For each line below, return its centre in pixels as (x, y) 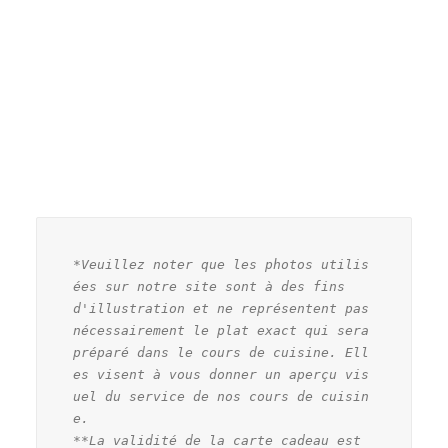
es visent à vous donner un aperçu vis (221, 374)
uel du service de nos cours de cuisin (221, 396)
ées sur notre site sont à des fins (209, 286)
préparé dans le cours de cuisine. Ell (221, 352)
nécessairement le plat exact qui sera (221, 330)
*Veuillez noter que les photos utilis (221, 264)
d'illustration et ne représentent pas (221, 308)
